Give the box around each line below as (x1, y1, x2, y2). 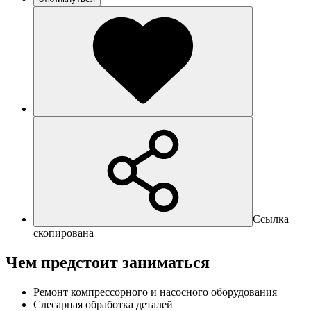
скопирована (33, 226, 94, 239)
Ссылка (253, 212, 289, 225)
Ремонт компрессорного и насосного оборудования (33, 285, 277, 298)
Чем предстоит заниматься (6, 253, 210, 271)
